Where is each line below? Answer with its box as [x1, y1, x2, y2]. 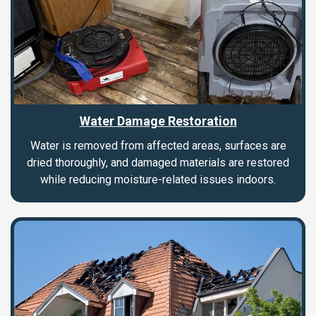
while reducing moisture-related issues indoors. [40, 173, 276, 187]
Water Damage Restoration [79, 114, 237, 129]
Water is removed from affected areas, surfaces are [30, 139, 286, 153]
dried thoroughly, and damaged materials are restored [27, 156, 289, 170]
